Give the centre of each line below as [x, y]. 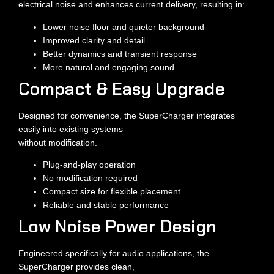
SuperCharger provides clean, [76, 267]
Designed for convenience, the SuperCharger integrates [127, 115]
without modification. [58, 142]
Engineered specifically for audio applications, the [114, 253]
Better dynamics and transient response [120, 54]
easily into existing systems [71, 129]
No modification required [90, 178]
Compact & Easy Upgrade [122, 89]
